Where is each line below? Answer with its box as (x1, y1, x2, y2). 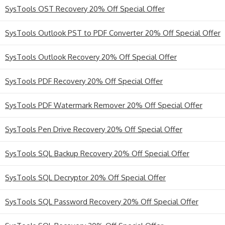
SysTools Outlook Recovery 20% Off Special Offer (5, 52, 177, 62)
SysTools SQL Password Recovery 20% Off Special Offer (5, 196, 198, 206)
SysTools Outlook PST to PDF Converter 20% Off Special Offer (5, 28, 220, 38)
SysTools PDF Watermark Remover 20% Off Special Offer (5, 100, 202, 110)
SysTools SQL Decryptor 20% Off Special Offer (5, 172, 166, 182)
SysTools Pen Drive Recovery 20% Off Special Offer (5, 124, 182, 134)
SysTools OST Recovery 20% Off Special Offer (5, 4, 165, 14)
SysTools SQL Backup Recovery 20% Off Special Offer (5, 148, 189, 158)
